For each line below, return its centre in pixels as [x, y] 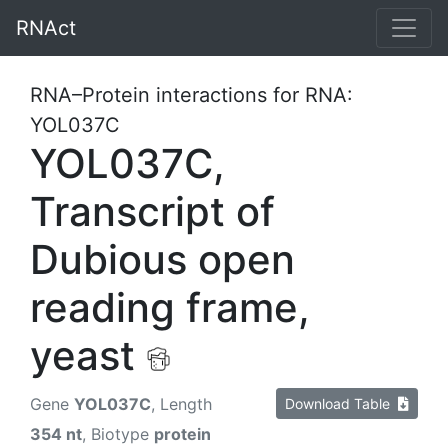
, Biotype [118, 434]
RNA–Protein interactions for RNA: [191, 95]
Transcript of [152, 211]
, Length [181, 404]
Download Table [341, 403]
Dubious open [162, 259]
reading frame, [170, 307]
